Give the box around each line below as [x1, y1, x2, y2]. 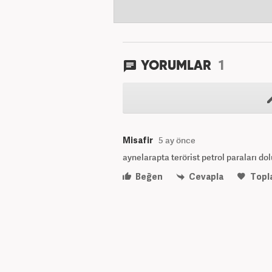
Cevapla [188, 171, 223, 182]
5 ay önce [158, 134, 195, 146]
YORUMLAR [141, 59, 214, 73]
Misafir [123, 134, 153, 146]
